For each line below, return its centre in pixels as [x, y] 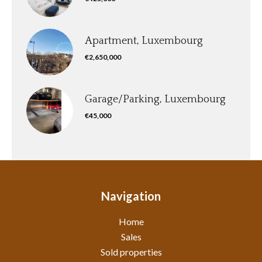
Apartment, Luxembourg [144, 41]
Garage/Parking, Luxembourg [155, 99]
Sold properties [131, 252]
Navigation [131, 196]
